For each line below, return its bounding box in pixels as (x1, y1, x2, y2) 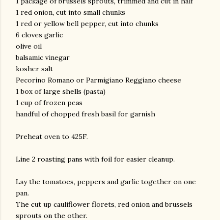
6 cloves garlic (16, 30, 63, 39)
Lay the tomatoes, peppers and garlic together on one (16, 177, 196, 186)
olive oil (16, 42, 42, 51)
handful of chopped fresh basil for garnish (16, 110, 155, 118)
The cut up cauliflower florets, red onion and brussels (16, 200, 192, 209)
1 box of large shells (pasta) (16, 87, 106, 96)
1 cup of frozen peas (16, 98, 82, 107)
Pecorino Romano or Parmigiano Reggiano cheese (16, 76, 181, 84)
